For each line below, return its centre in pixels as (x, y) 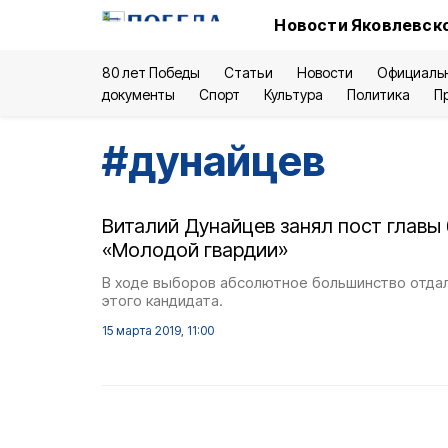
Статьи (248, 72)
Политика (378, 94)
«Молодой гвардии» (195, 250)
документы (139, 94)
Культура (293, 94)
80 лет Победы (151, 72)
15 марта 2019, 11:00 (158, 330)
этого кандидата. (162, 300)
